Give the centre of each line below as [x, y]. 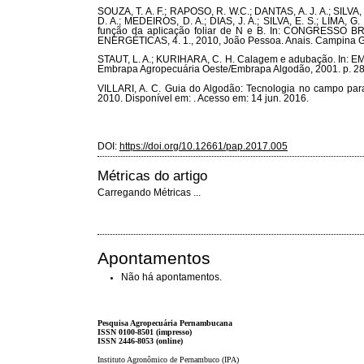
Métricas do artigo [152, 175]
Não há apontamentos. [171, 277]
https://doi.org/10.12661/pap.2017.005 [204, 147]
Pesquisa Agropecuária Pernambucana [165, 323]
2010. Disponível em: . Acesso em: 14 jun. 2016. [203, 98]
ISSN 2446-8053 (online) [140, 340]
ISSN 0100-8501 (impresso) [145, 331]
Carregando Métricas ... [149, 193]
